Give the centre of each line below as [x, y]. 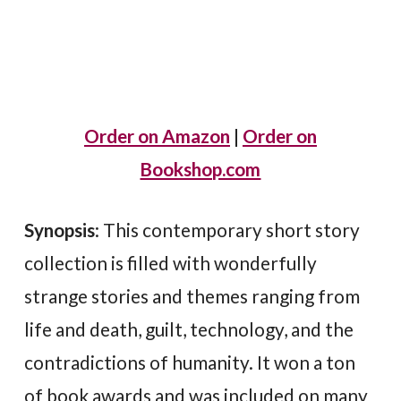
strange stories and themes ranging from [192, 295]
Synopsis [60, 229]
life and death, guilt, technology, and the [189, 328]
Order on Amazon [157, 135]
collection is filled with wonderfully [171, 262]
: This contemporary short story [228, 229]
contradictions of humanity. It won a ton [190, 362]
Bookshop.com [200, 168]
